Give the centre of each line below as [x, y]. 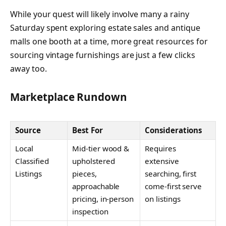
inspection [90, 211]
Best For [88, 130]
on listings [163, 199]
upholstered [94, 161]
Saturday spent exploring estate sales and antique [105, 27]
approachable [96, 186]
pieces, [84, 173]
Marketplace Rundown [69, 97]
